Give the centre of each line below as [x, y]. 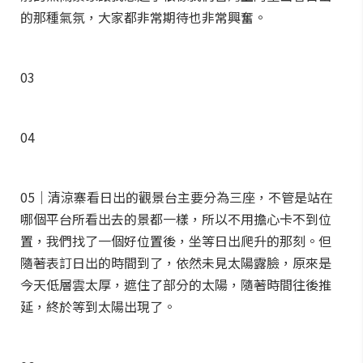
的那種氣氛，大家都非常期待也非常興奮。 [143, 17]
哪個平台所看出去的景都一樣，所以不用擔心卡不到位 [176, 219]
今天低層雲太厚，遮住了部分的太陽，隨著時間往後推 [176, 284]
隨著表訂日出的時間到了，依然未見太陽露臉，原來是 [176, 263]
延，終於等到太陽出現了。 [98, 306]
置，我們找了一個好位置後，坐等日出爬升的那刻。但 [176, 241]
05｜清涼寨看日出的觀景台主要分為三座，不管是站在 [177, 197]
